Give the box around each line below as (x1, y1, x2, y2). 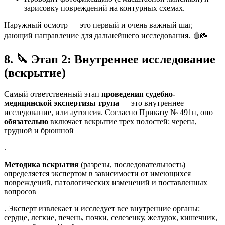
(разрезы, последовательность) (79, 160, 185, 169)
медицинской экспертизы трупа (4, 99, 119, 108)
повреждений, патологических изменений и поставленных (4, 178, 207, 187)
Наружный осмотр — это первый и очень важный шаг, (4, 20, 193, 29)
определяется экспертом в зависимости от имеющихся (4, 169, 191, 178)
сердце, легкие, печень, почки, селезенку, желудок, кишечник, (4, 213, 217, 222)
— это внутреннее (119, 99, 184, 108)
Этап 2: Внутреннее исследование (28, 53, 215, 66)
